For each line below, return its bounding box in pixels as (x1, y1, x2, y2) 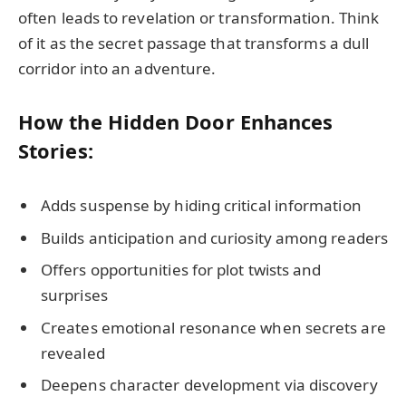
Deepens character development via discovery (41, 374, 378, 396)
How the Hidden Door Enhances (18, 109, 333, 136)
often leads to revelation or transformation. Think (18, 6, 380, 28)
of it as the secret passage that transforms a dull (18, 32, 370, 53)
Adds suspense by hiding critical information (41, 195, 362, 217)
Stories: (18, 138, 93, 165)
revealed (41, 342, 105, 363)
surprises (41, 285, 108, 306)
